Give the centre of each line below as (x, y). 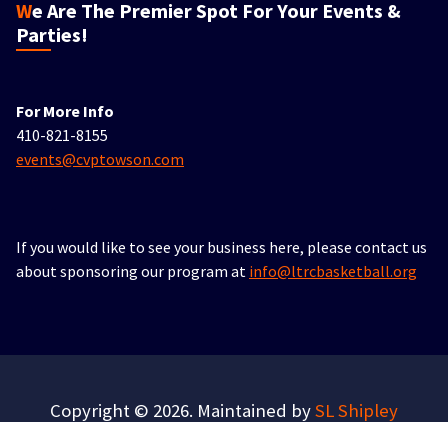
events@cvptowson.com (100, 158)
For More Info (65, 110)
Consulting (222, 433)
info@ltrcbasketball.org (333, 270)
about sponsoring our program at (132, 270)
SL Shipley (356, 410)
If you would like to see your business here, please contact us (221, 246)
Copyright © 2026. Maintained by (182, 410)
